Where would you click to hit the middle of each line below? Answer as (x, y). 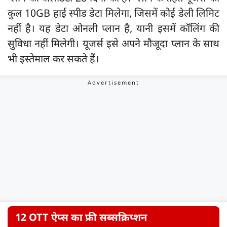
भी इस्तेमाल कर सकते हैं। (53, 60)
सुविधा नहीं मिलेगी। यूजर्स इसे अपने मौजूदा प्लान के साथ (113, 45)
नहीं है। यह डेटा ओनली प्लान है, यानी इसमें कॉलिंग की (113, 30)
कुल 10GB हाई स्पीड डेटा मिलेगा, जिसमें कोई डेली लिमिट (113, 14)
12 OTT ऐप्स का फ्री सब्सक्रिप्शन (81, 219)
